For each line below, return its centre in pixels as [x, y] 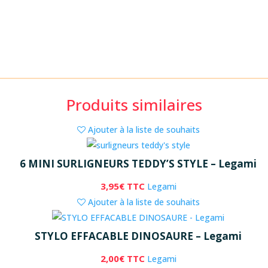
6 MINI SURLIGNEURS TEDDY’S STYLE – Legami [138, 163]
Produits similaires [134, 104]
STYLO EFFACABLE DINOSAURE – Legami [138, 236]
